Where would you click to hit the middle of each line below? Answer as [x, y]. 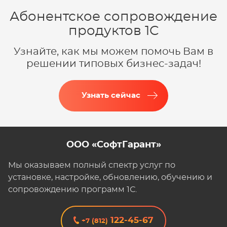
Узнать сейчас [111, 95]
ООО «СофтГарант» [113, 145]
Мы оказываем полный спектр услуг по [92, 165]
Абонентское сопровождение [113, 16]
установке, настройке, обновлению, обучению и [110, 177]
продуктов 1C [113, 31]
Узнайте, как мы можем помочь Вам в [113, 51]
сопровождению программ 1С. [72, 189]
